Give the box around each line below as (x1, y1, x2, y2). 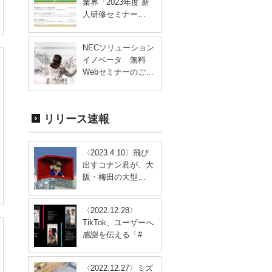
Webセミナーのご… (83, 67, 154, 77)
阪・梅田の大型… (83, 172, 146, 182)
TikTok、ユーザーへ (83, 217, 154, 227)
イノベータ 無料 (83, 55, 146, 65)
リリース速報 (44, 112, 109, 125)
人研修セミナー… (83, 10, 146, 19)
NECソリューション (83, 43, 154, 53)
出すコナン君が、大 (83, 160, 154, 169)
